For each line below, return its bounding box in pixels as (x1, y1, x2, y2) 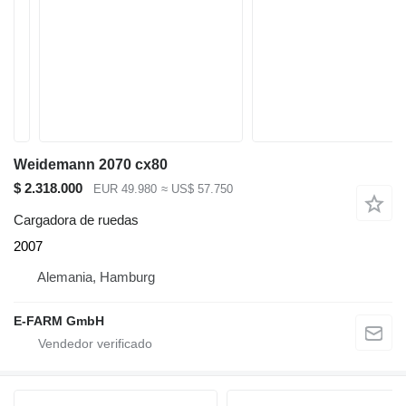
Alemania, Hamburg (37, 268, 155, 285)
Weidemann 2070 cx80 (14, 157, 168, 172)
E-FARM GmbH (14, 313, 104, 328)
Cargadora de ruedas (14, 211, 139, 227)
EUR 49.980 (93, 182, 157, 197)
